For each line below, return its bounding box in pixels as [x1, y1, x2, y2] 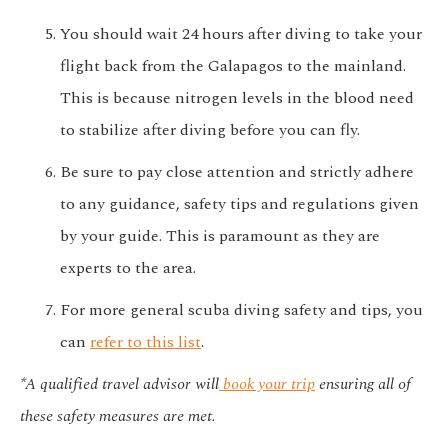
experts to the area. [60, 256, 196, 281]
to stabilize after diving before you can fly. [60, 118, 360, 143]
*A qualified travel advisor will [20, 372, 219, 397]
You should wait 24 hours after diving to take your [60, 22, 422, 47]
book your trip [219, 372, 315, 397]
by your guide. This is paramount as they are [60, 224, 380, 249]
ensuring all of [315, 372, 411, 397]
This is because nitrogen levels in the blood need [60, 86, 414, 111]
